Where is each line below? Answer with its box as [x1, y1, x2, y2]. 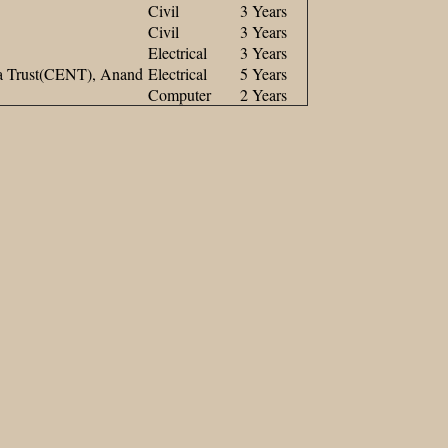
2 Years [235, 83, 287, 105]
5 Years [235, 62, 287, 84]
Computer [143, 83, 211, 105]
